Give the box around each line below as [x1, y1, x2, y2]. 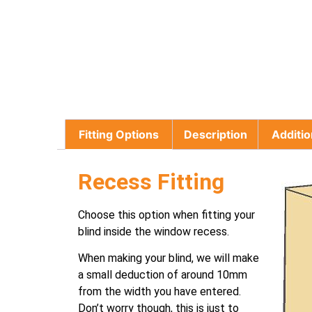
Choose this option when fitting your [78, 208, 255, 221]
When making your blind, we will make [78, 251, 259, 265]
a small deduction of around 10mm [78, 268, 247, 282]
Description [183, 127, 247, 142]
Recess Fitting [78, 168, 224, 195]
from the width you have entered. [78, 285, 241, 299]
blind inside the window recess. [78, 224, 229, 238]
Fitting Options [79, 127, 159, 142]
